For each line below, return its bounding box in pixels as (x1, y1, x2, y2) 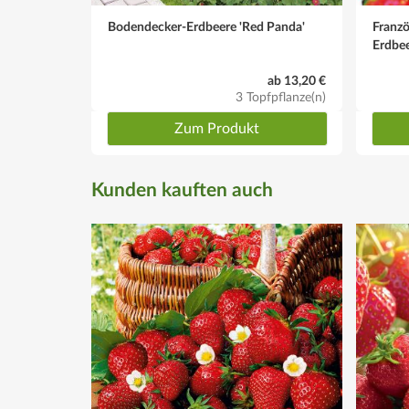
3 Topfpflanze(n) (236, 91, 326, 104)
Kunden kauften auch (91, 181, 273, 200)
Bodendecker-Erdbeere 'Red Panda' (108, 21, 305, 34)
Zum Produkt (174, 121, 259, 136)
